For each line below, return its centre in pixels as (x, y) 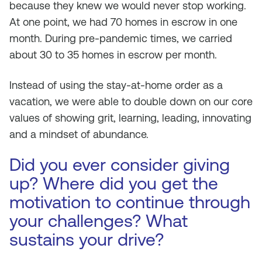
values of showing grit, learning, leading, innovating (130, 118)
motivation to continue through (130, 202)
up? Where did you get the (114, 183)
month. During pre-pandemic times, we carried (121, 38)
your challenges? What (99, 221)
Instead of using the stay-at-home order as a (116, 85)
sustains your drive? (87, 239)
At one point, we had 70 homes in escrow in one (123, 22)
